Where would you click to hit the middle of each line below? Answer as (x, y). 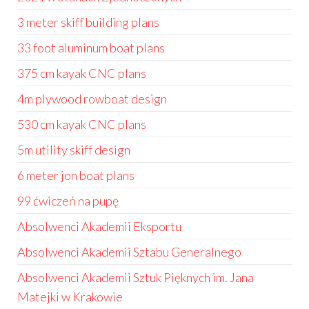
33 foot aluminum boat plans (91, 48)
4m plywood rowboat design (92, 99)
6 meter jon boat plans (76, 175)
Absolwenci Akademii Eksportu (99, 226)
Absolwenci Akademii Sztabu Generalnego (129, 252)
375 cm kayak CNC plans (82, 73)
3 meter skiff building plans (88, 22)
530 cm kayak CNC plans (82, 124)
